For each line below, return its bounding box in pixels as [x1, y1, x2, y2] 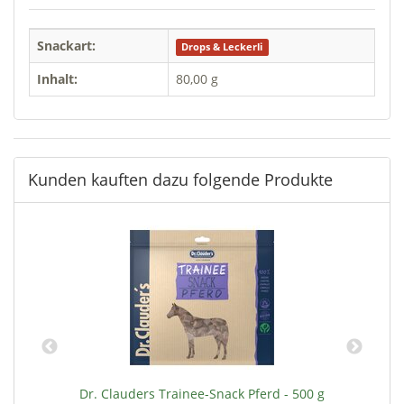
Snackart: [37, 36, 96, 54]
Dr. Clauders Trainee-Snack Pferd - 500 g [79, 384, 325, 402]
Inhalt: [37, 69, 78, 87]
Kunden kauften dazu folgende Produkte [28, 168, 333, 190]
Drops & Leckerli [181, 40, 263, 53]
